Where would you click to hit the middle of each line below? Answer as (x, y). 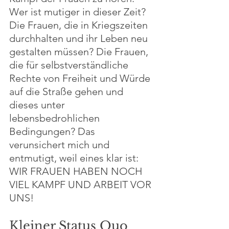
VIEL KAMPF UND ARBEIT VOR (82, 185)
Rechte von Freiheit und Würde (81, 78)
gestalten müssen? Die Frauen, (80, 52)
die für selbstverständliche (70, 65)
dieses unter (38, 105)
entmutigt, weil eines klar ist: (75, 158)
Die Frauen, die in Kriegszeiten (80, 25)
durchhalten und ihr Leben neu (80, 38)
